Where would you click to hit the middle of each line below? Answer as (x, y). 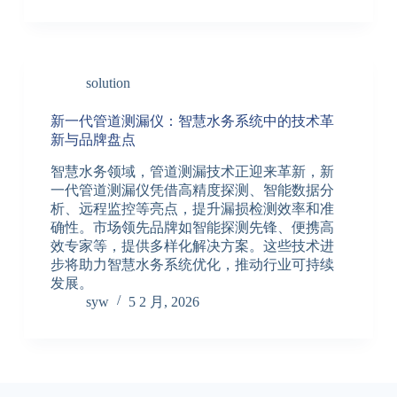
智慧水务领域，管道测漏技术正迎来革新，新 (192, 171)
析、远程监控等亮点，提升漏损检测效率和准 (192, 208)
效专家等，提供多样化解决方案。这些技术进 (192, 245)
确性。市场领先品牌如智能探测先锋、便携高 (192, 227)
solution (108, 83)
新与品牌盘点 (93, 140)
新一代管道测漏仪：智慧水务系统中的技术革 (192, 121)
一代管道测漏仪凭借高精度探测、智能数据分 (192, 190)
